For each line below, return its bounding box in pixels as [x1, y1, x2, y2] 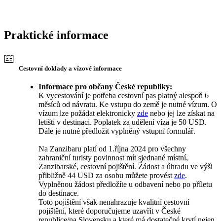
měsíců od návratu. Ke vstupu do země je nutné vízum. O [38, 100, 217, 109]
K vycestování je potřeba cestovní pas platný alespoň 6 [38, 91, 209, 100]
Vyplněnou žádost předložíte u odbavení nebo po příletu [38, 180, 212, 189]
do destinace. [38, 189, 79, 198]
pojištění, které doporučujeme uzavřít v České [38, 207, 181, 216]
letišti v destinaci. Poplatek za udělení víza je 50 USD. [38, 118, 207, 127]
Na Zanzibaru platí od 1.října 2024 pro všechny [38, 145, 186, 153]
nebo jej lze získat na [148, 109, 215, 118]
